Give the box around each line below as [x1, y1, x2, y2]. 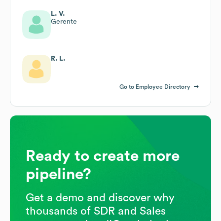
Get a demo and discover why [26, 192, 175, 203]
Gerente [51, 18, 77, 25]
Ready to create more [26, 147, 180, 164]
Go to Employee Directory [119, 83, 190, 90]
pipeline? [26, 166, 91, 182]
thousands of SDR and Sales [26, 205, 166, 217]
